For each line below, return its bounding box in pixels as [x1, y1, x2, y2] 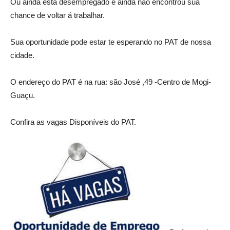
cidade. [10, 50, 34, 60]
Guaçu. [10, 90, 35, 100]
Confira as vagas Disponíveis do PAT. [10, 117, 136, 126]
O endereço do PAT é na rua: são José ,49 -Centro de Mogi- [10, 77, 211, 86]
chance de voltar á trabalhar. [10, 10, 105, 20]
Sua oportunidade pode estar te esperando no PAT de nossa [10, 37, 211, 46]
